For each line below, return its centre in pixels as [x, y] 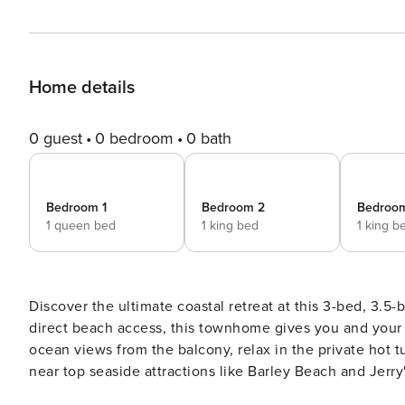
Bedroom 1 [76, 207]
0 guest [56, 138]
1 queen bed [81, 226]
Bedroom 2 [233, 207]
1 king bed [230, 226]
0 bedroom [134, 138]
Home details [82, 88]
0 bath [209, 138]
